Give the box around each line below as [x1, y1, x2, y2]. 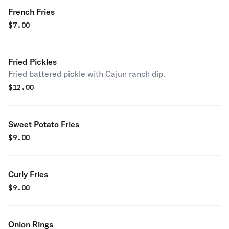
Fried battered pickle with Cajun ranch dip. [8, 68, 165, 79]
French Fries [8, 7, 55, 17]
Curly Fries [8, 169, 48, 179]
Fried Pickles [8, 57, 57, 67]
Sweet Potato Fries [8, 119, 79, 129]
